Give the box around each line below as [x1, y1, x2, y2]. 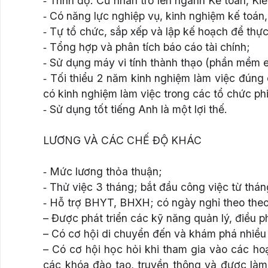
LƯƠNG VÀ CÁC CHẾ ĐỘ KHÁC [43, 133, 202, 147]
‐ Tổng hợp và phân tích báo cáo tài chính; [43, 40, 250, 53]
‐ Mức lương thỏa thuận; [43, 165, 162, 178]
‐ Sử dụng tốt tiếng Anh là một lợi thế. [43, 102, 227, 115]
